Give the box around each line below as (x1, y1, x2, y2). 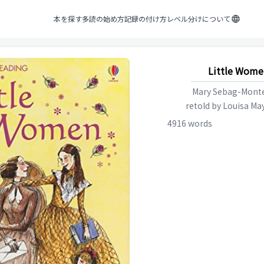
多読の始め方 (81, 13, 124, 24)
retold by (185, 100, 223, 111)
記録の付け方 (124, 13, 167, 24)
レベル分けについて (166, 13, 230, 24)
